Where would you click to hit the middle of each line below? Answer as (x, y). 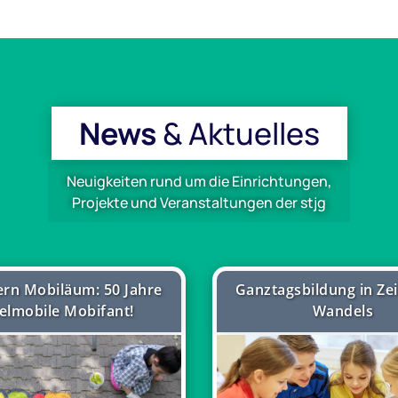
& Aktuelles (241, 134)
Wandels (342, 311)
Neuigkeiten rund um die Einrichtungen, (199, 182)
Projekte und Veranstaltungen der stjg (199, 203)
